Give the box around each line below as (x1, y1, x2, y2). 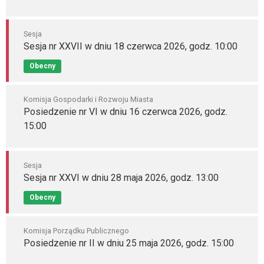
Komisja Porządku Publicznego (24, 226, 129, 235)
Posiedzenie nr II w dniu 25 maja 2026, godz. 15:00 (24, 237, 234, 249)
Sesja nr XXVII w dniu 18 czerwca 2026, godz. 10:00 (24, 41, 237, 52)
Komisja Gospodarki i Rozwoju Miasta (24, 95, 153, 104)
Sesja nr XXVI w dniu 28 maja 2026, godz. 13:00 (24, 172, 219, 183)
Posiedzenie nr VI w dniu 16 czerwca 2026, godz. (24, 106, 227, 117)
